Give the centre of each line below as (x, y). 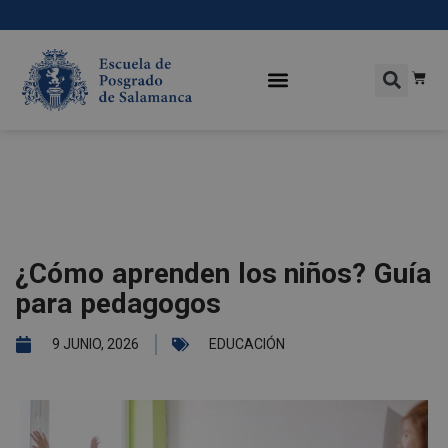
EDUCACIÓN (247, 344)
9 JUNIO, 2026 (95, 344)
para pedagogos (118, 303)
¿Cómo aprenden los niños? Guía (223, 273)
